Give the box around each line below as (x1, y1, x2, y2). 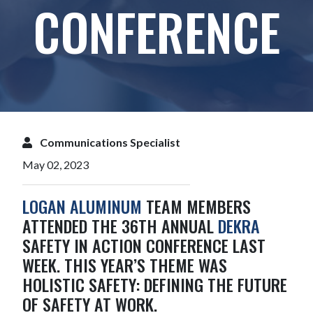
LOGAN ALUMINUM (22, 194, 142, 219)
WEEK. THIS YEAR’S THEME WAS (22, 252, 227, 277)
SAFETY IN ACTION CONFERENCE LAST (22, 233, 265, 258)
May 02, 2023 (22, 158, 89, 171)
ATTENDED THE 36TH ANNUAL (22, 213, 218, 238)
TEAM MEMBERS (142, 194, 251, 219)
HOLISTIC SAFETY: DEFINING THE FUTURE (22, 272, 287, 297)
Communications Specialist (38, 136, 180, 149)
